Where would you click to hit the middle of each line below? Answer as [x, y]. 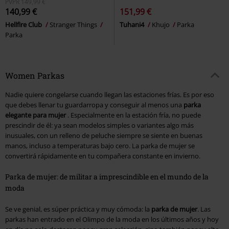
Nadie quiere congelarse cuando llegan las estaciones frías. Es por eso [110, 95]
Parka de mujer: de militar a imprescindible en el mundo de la [107, 177]
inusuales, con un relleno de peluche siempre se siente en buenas [104, 136]
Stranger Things [74, 25]
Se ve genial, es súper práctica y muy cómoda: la [78, 209]
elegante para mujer [36, 115]
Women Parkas [35, 76]
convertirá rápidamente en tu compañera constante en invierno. [103, 156]
